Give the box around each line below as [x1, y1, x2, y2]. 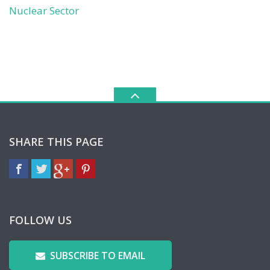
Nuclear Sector [9, 4, 79, 17]
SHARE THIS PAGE [9, 134, 104, 149]
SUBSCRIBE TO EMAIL [50, 249, 145, 262]
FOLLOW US [9, 213, 72, 227]
